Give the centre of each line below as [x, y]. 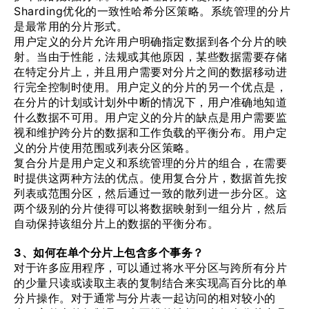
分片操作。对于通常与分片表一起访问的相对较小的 [145, 298]
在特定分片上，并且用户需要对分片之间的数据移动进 [150, 72]
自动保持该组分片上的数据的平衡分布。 [116, 223]
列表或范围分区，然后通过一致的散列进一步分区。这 [150, 193]
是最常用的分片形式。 [71, 26]
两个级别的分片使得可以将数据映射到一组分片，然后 [150, 208]
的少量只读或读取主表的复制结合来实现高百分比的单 [150, 283]
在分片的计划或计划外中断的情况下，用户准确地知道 [150, 102]
